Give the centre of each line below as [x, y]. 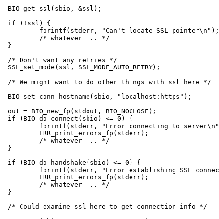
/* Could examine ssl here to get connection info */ [108, 206]
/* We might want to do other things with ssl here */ [109, 82]
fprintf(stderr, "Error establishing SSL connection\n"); [23, 170]
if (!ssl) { [29, 23]
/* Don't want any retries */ [63, 60]
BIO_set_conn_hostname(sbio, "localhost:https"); [100, 96]
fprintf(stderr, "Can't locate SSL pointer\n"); [23, 30]
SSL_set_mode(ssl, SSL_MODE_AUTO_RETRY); [84, 67]
